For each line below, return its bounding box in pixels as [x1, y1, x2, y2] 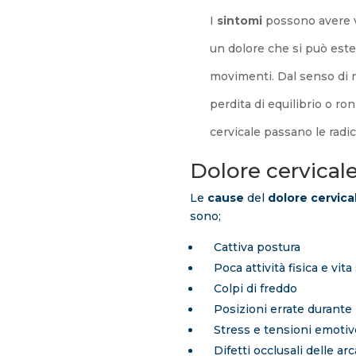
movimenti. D [209, 69, 287, 84]
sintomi [216, 14, 262, 29]
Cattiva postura [200, 240, 300, 255]
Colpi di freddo [200, 281, 297, 296]
